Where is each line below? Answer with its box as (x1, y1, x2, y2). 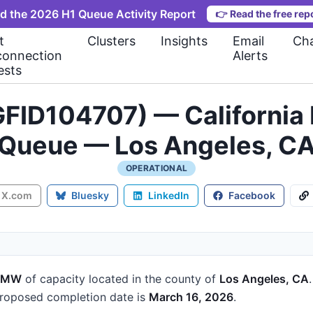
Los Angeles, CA (219, 272, 309, 286)
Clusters (87, 34, 136, 48)
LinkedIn (148, 189, 189, 201)
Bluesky (71, 189, 109, 201)
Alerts (233, 48, 268, 63)
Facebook (228, 189, 275, 201)
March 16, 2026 (149, 290, 233, 304)
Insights (161, 34, 208, 48)
